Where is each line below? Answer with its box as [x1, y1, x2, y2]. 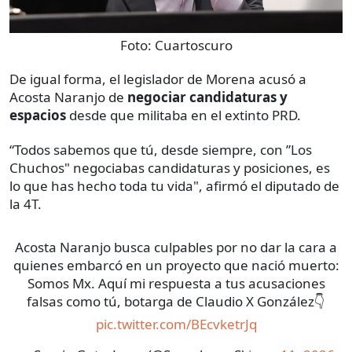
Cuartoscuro [154, 36, 233, 55]
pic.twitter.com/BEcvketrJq [95, 315, 257, 334]
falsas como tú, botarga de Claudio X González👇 [27, 292, 325, 311]
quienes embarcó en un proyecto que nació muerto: [13, 256, 339, 275]
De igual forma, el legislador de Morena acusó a [9, 70, 306, 89]
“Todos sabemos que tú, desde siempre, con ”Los [9, 141, 312, 159]
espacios [9, 106, 69, 125]
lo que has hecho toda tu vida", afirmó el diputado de [9, 177, 339, 196]
